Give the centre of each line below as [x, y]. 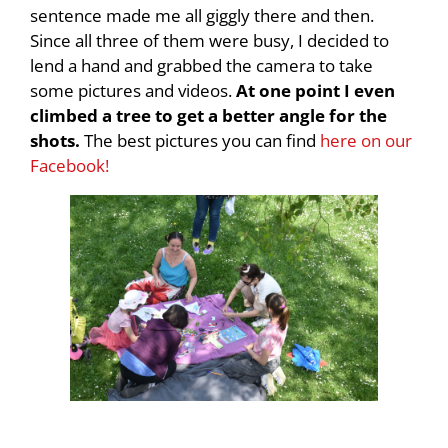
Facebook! [69, 166]
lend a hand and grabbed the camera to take [201, 66]
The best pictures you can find [202, 141]
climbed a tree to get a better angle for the [208, 116]
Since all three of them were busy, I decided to [209, 41]
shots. [57, 141]
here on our [366, 141]
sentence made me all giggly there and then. [202, 16]
